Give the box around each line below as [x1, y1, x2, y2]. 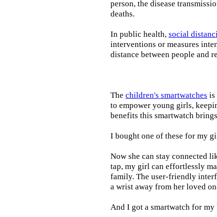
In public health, [110, 29, 169, 39]
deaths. [110, 9, 135, 18]
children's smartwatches [125, 90, 207, 100]
